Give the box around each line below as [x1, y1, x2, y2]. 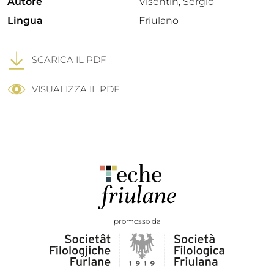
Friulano [139, 15, 179, 26]
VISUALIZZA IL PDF [32, 83, 119, 95]
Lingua [7, 15, 43, 26]
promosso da [113, 217, 161, 226]
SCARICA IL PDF [32, 53, 106, 65]
